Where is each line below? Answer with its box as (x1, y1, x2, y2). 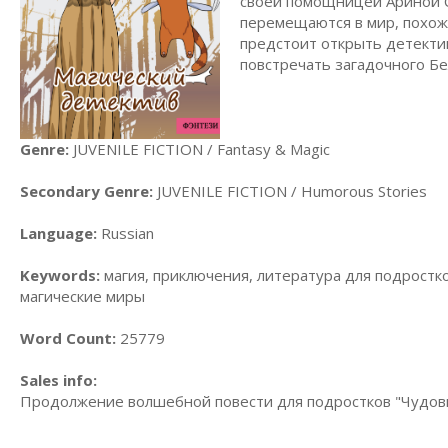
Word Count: (20, 328, 116, 349)
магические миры (20, 286, 145, 307)
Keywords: (20, 265, 100, 286)
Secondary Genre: (20, 181, 153, 202)
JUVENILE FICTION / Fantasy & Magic (69, 139, 330, 160)
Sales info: (20, 370, 97, 391)
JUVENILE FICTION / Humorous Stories (153, 181, 427, 202)
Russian (97, 223, 154, 244)
